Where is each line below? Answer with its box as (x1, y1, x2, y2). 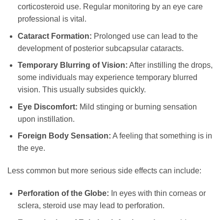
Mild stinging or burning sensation (77, 102, 197, 111)
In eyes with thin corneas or (109, 189, 206, 198)
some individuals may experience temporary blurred (17, 73, 197, 82)
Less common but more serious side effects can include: (7, 166, 201, 175)
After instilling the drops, (127, 61, 213, 70)
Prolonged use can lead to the (91, 31, 198, 40)
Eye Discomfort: (17, 102, 78, 111)
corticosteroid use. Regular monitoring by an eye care (17, 2, 203, 11)
